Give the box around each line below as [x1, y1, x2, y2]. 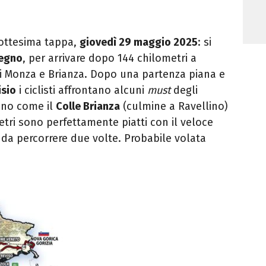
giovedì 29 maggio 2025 [80, 36, 198, 49]
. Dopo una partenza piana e [84, 68, 225, 81]
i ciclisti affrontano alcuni [16, 84, 147, 97]
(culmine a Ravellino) [120, 100, 228, 113]
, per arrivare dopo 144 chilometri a [23, 52, 197, 65]
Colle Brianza [56, 100, 120, 113]
